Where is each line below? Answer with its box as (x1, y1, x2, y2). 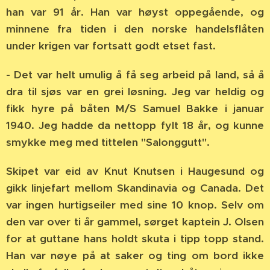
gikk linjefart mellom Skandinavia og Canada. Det (6, 181, 264, 195)
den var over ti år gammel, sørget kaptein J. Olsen (6, 215, 264, 228)
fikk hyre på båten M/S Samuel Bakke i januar (6, 102, 264, 115)
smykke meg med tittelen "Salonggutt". (6, 136, 210, 149)
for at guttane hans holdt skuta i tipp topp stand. (6, 232, 264, 245)
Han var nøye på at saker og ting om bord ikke (6, 249, 264, 262)
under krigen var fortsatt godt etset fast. (6, 39, 216, 52)
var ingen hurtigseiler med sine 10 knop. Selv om (6, 198, 264, 212)
